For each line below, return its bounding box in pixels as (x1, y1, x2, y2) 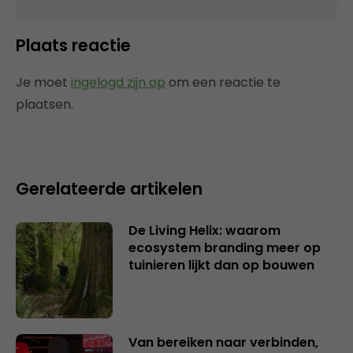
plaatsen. (16, 95, 73, 113)
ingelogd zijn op (71, 72, 165, 91)
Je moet (16, 72, 71, 91)
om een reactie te (165, 72, 281, 91)
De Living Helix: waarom (128, 221, 281, 240)
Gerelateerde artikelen (16, 176, 203, 200)
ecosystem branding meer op (128, 238, 321, 257)
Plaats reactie (16, 33, 131, 57)
